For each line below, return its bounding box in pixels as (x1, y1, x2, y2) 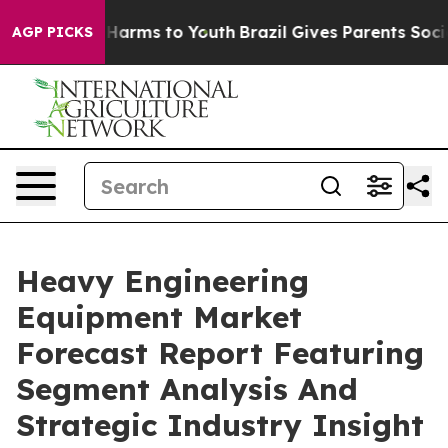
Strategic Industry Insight (16, 406, 424, 444)
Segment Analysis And (16, 370, 358, 408)
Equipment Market (16, 298, 302, 336)
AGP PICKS (12, 23, 93, 41)
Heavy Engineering (16, 262, 309, 300)
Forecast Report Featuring (16, 334, 424, 372)
